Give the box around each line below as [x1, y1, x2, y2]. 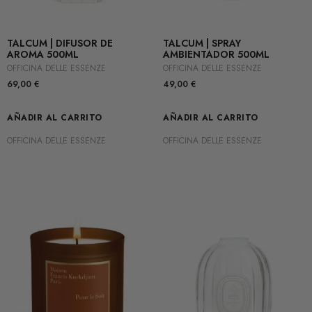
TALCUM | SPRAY [163, 36, 241, 51]
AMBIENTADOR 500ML [163, 47, 270, 62]
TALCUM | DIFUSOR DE [7, 36, 113, 51]
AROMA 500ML [7, 47, 79, 62]
